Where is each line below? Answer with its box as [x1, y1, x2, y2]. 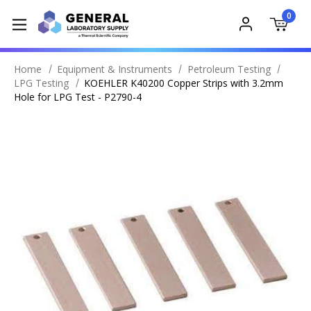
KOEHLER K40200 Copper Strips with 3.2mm [83, 76, 283, 90]
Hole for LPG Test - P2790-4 [14, 90, 142, 103]
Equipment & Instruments [56, 62, 172, 76]
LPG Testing [14, 76, 69, 90]
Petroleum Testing [187, 62, 271, 76]
